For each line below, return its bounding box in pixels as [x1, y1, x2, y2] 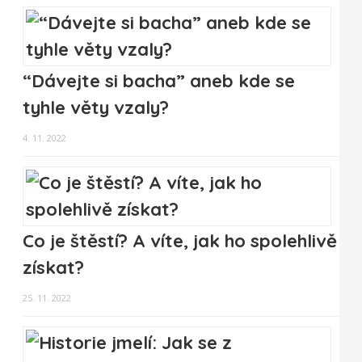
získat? [23, 256, 84, 280]
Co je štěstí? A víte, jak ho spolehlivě [23, 229, 337, 253]
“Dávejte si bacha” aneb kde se [23, 69, 295, 93]
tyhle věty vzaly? [23, 96, 169, 120]
